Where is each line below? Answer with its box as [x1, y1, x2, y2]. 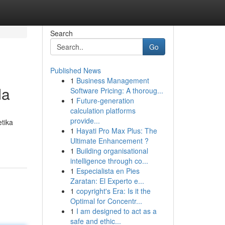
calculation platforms [70, 105, 136, 116]
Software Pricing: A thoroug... [70, 85, 163, 95]
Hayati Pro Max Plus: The [76, 126, 157, 136]
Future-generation [76, 95, 134, 105]
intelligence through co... [70, 156, 148, 166]
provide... [70, 116, 100, 126]
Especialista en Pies [76, 166, 140, 176]
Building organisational [76, 146, 148, 156]
